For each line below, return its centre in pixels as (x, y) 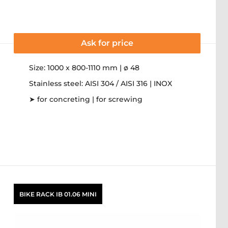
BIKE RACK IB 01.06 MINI (58, 194)
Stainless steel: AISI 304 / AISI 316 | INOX (101, 83)
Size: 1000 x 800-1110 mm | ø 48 (84, 68)
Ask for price (107, 43)
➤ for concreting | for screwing (86, 99)
